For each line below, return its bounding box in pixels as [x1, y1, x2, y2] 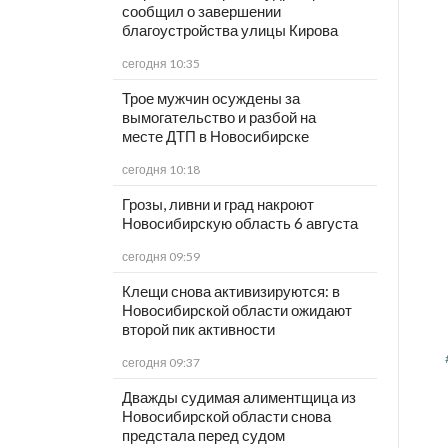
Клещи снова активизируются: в [121, 282, 340, 301]
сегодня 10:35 [121, 56, 200, 72]
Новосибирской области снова [121, 407, 331, 426]
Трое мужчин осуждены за [121, 89, 300, 108]
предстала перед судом [121, 426, 285, 445]
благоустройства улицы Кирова [121, 21, 338, 40]
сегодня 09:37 [121, 355, 200, 371]
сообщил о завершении [121, 2, 281, 21]
